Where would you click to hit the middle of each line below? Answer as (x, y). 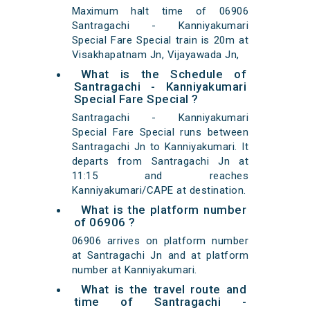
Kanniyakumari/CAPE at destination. (159, 191)
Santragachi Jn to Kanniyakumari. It (160, 147)
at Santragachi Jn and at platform (160, 256)
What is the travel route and (164, 290)
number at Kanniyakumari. (134, 270)
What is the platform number (164, 210)
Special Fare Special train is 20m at (160, 40)
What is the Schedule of (164, 74)
